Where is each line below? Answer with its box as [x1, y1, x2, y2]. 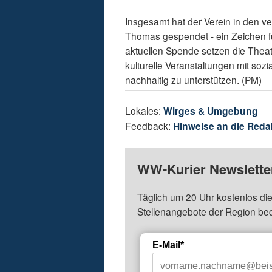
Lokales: [125, 104, 164, 118]
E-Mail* [152, 240, 185, 251]
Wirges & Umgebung [163, 104, 259, 118]
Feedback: [125, 119, 174, 133]
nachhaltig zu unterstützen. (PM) [125, 73, 262, 87]
